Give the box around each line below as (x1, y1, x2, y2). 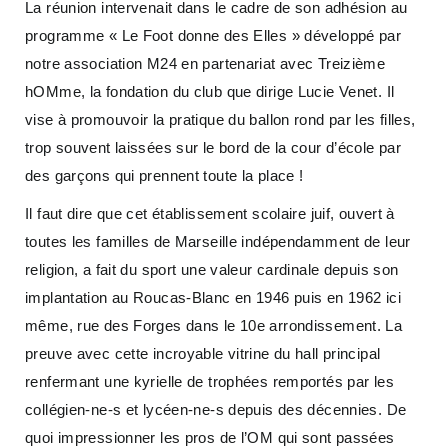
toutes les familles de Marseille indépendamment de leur (25, 232, 411, 250)
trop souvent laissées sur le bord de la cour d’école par (25, 138, 401, 156)
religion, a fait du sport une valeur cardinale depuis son (25, 260, 399, 278)
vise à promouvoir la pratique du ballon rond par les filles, (25, 110, 416, 128)
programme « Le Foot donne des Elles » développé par (25, 26, 402, 44)
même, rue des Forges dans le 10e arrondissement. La (25, 316, 403, 334)
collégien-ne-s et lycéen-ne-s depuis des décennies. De (25, 400, 407, 418)
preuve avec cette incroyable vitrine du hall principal (25, 344, 381, 362)
